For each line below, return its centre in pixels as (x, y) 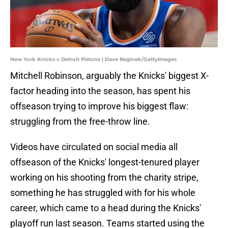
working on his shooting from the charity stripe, (104, 178)
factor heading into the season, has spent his (100, 91)
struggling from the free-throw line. (80, 122)
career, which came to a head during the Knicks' (106, 208)
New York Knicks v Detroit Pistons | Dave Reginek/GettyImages (93, 60)
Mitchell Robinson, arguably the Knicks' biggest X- (109, 76)
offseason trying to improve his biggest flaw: (99, 106)
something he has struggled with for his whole (103, 193)
